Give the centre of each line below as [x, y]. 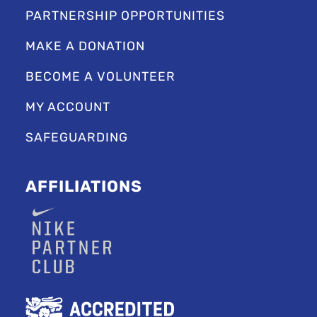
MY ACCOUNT [68, 107]
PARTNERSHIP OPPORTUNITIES [125, 16]
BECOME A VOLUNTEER [100, 76]
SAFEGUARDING [77, 137]
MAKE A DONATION [85, 46]
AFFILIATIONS [84, 186]
